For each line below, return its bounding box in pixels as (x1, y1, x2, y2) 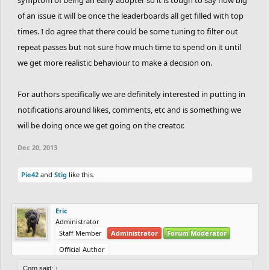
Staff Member (59, 228, 102, 237)
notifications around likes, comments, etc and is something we (17, 104, 241, 115)
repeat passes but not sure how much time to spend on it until (17, 41, 241, 52)
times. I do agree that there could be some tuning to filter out (17, 25, 238, 37)
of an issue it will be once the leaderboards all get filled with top (17, 10, 243, 21)
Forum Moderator (167, 228, 227, 237)
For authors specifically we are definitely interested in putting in (17, 88, 245, 99)
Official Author (59, 244, 105, 254)
